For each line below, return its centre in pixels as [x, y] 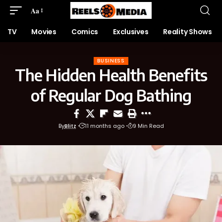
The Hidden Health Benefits [111, 75]
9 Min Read [148, 126]
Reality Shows [188, 32]
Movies [44, 32]
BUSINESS [111, 61]
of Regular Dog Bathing [111, 95]
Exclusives [131, 32]
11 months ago [104, 126]
